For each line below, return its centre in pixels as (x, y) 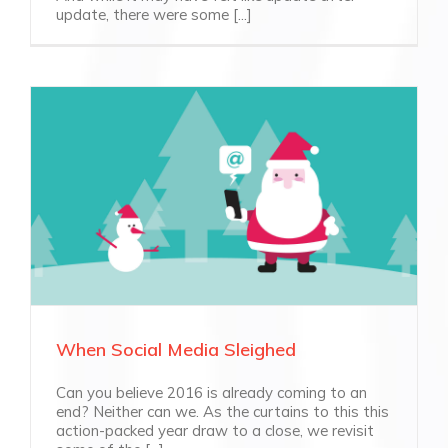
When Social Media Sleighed (176, 349)
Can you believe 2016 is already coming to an (211, 392)
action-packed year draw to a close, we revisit (215, 430)
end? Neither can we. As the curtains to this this (222, 411)
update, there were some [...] (154, 14)
